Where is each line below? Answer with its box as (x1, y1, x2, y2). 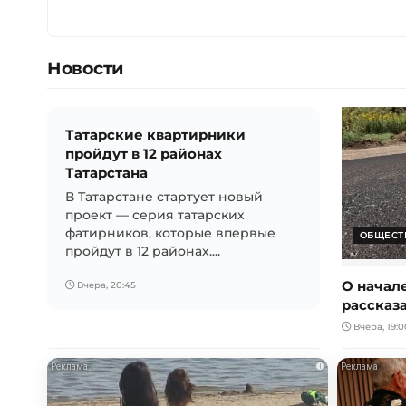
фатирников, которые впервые (65, 225, 275, 240)
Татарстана (65, 163, 148, 181)
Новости (47, 56, 123, 79)
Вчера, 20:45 (74, 278, 136, 291)
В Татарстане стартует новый (65, 188, 263, 204)
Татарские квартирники (65, 125, 246, 143)
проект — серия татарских (65, 207, 245, 222)
